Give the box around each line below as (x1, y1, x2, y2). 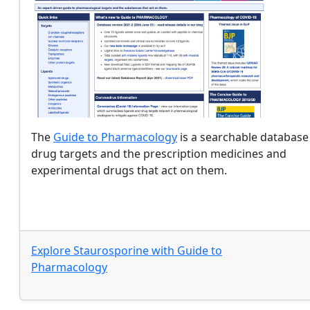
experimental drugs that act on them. (31, 162, 227, 178)
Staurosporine (73, 243, 149, 258)
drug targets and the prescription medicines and (31, 145, 286, 161)
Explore (31, 243, 73, 258)
